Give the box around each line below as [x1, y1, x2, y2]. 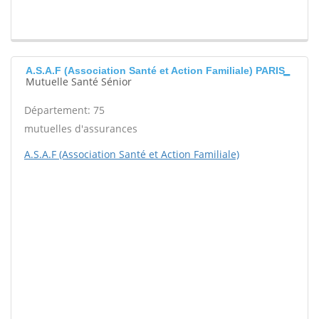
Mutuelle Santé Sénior [26, 75, 132, 89]
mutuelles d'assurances [24, 122, 137, 136]
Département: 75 [24, 103, 105, 117]
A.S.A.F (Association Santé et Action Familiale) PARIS [26, 65, 285, 77]
